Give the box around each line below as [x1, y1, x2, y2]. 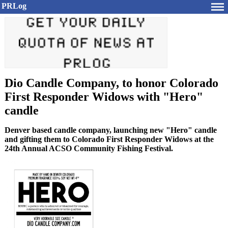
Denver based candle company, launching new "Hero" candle [5, 126, 217, 134]
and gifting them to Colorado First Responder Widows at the [5, 135, 214, 144]
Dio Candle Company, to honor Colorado [5, 76, 218, 90]
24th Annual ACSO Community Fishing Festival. [5, 144, 173, 153]
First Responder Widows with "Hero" [5, 90, 203, 103]
